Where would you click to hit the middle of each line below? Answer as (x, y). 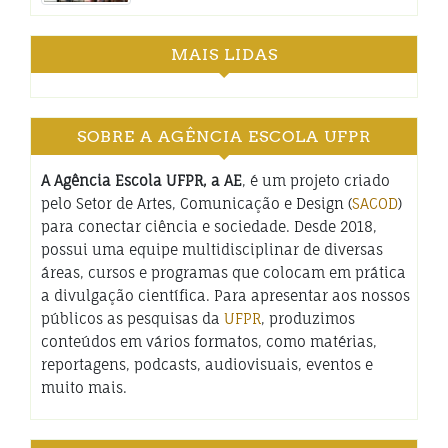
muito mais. (84, 387)
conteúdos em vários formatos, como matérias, (209, 341)
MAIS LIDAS (224, 54)
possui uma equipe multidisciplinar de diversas (212, 249)
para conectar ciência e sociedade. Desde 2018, (209, 226)
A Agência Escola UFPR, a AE (141, 180)
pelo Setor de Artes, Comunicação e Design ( (196, 203)
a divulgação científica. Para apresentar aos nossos (225, 295)
